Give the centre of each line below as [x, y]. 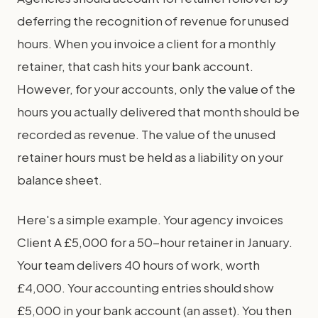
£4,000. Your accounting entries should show [146, 287]
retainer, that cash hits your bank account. [135, 66]
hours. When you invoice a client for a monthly [147, 43]
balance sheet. [60, 179]
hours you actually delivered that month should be [158, 111]
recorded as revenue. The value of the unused [146, 134]
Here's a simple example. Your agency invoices [150, 219]
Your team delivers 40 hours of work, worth [138, 264]
